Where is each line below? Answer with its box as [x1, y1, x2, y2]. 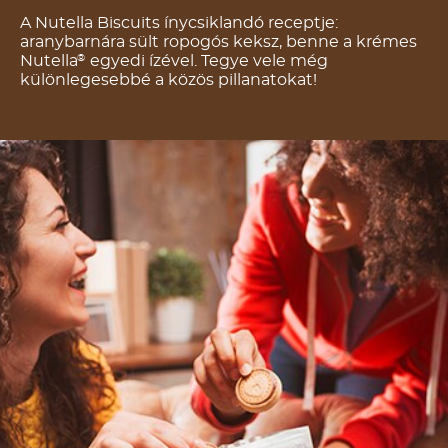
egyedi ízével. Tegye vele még [86, 53, 328, 70]
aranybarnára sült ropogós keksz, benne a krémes [20, 34, 417, 51]
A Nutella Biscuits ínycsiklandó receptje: [20, 15, 338, 32]
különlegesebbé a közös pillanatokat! [20, 72, 317, 89]
